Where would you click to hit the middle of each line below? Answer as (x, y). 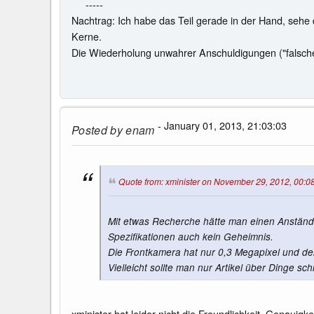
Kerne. (94, 36)
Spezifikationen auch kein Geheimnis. (191, 236)
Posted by (97, 130)
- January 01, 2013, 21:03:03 (220, 125)
